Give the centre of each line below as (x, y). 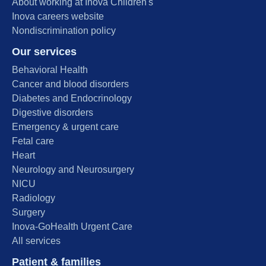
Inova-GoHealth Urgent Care (72, 226)
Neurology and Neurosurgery (73, 169)
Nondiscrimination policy (64, 30)
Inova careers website (58, 16)
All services (36, 240)
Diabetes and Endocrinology (72, 98)
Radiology (34, 198)
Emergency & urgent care (65, 126)
